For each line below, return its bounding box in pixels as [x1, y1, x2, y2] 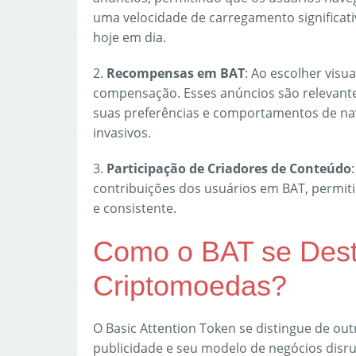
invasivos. [93, 124, 151, 141]
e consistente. [93, 199, 176, 217]
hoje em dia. [93, 29, 166, 46]
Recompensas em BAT [106, 64, 245, 82]
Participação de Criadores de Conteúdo [106, 160, 351, 177]
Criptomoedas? [93, 269, 287, 302]
